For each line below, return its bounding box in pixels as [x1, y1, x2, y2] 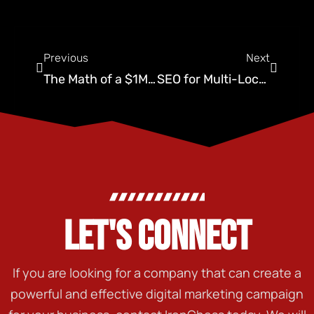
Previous [43, 50, 88, 64]
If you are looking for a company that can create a [13, 264, 301, 281]
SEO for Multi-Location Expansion [258, 71, 266, 87]
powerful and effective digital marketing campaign [11, 285, 303, 302]
